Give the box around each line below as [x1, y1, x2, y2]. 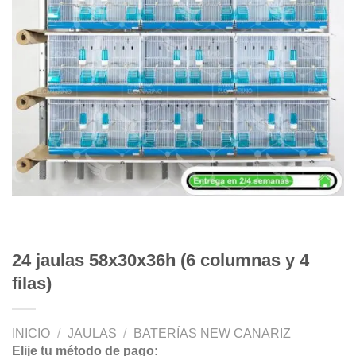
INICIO [12, 327, 50, 341]
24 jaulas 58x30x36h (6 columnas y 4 [12, 250, 309, 270]
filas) [12, 273, 52, 293]
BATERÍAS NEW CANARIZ [133, 327, 292, 341]
